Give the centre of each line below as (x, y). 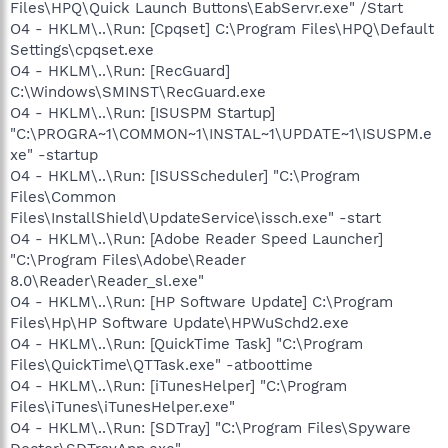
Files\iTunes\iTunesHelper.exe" (122, 406)
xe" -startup (54, 154)
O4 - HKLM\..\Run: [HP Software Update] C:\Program (201, 301)
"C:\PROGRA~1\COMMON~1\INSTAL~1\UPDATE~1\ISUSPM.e (221, 133)
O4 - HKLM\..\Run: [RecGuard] (120, 70)
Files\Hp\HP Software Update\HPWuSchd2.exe (179, 322)
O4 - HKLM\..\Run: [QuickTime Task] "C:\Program (186, 343)
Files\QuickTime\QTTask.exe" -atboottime (161, 364)
